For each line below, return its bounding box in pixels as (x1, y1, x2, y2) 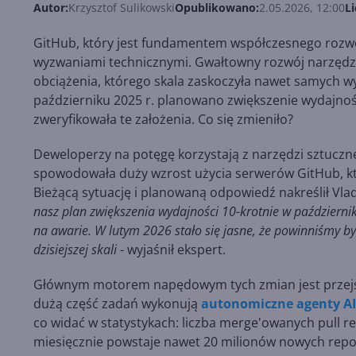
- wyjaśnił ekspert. (117, 241, 226, 259)
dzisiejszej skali (33, 241, 117, 259)
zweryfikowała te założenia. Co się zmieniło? (33, 110, 293, 129)
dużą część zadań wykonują (33, 295, 201, 313)
